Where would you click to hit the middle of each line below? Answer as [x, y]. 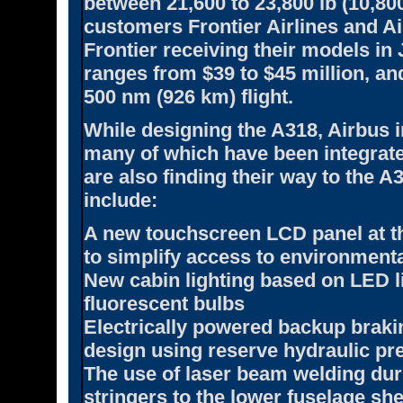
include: [121, 200]
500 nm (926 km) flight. [188, 96]
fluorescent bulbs [164, 303]
